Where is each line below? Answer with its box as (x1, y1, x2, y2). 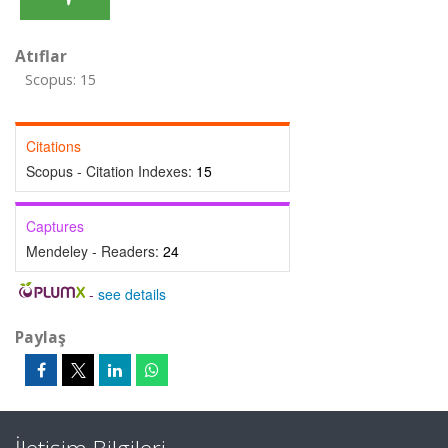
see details (97, 284, 166, 304)
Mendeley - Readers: (26, 241, 163, 261)
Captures (26, 216, 84, 236)
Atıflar (15, 45, 67, 67)
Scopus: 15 (25, 70, 96, 89)
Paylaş (15, 326, 66, 348)
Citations (26, 136, 81, 156)
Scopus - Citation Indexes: (26, 161, 196, 181)
